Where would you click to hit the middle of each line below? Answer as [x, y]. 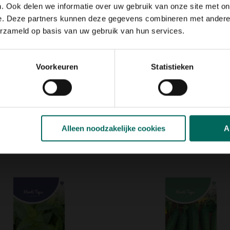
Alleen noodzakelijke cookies [113, 128]
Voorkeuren [57, 67]
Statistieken [172, 67]
